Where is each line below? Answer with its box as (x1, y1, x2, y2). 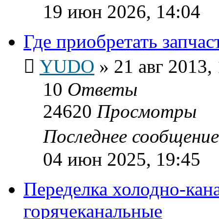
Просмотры (97, 100, 197, 122)
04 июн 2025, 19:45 (43, 148, 200, 170)
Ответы (67, 78, 137, 100)
